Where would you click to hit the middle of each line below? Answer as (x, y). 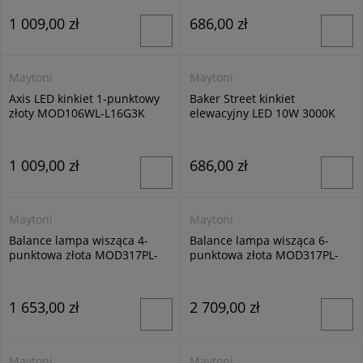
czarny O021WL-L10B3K (253, 128)
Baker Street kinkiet (242, 98)
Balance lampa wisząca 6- (259, 240)
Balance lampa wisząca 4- (79, 240)
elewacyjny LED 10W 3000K (263, 113)
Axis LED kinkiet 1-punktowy (84, 98)
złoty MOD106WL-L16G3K (77, 113)
